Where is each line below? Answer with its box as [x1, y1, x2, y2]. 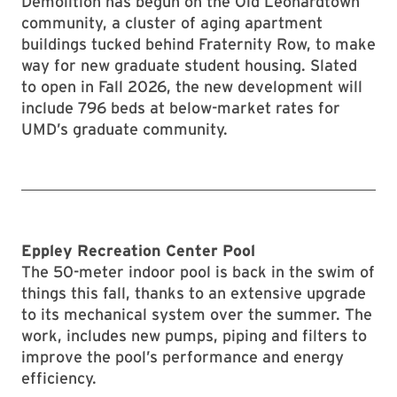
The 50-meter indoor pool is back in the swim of [21, 262, 375, 281]
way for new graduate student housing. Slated [21, 56, 357, 74]
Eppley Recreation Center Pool [21, 241, 255, 260]
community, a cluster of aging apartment [21, 13, 323, 32]
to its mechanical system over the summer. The [21, 305, 372, 323]
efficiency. [21, 369, 97, 387]
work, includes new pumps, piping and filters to [21, 326, 367, 345]
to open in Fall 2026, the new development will [21, 77, 362, 96]
